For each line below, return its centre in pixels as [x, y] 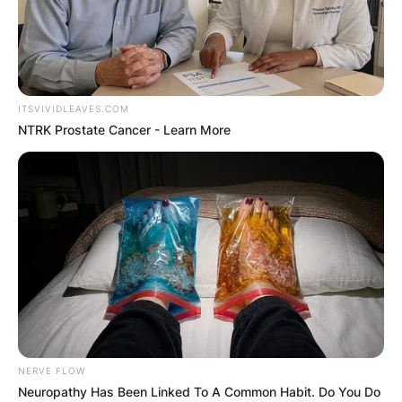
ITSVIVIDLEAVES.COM [74, 109]
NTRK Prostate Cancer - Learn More [124, 130]
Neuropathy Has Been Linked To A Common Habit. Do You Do [199, 392]
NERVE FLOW [52, 371]
